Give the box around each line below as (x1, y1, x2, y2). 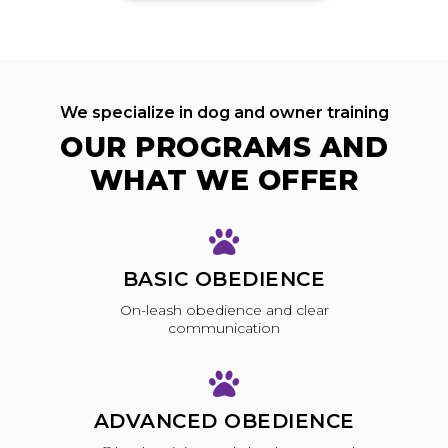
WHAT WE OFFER (89, 162, 359, 197)
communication (168, 318, 280, 337)
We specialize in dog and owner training (59, 102, 389, 122)
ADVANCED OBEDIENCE (93, 409, 355, 434)
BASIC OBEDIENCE (122, 266, 326, 291)
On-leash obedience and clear (119, 300, 329, 319)
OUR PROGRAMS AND (60, 129, 388, 164)
